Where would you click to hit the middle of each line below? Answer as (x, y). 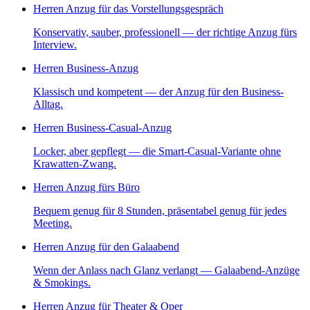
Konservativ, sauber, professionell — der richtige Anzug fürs (165, 33)
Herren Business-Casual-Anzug (102, 128)
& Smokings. (62, 283)
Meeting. (53, 224)
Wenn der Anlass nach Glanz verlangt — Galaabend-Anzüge (166, 271)
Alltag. (48, 104)
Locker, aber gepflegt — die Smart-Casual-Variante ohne (157, 152)
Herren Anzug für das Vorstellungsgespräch (128, 9)
